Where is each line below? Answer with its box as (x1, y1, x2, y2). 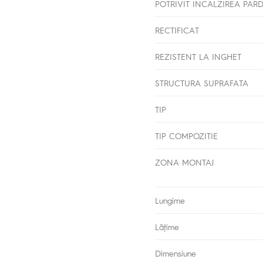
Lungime (155, 195, 186, 206)
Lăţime (155, 221, 180, 232)
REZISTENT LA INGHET (155, 51, 242, 62)
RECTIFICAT (155, 25, 200, 36)
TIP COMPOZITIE (155, 130, 218, 141)
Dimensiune (155, 248, 197, 259)
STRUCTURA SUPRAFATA (155, 77, 249, 89)
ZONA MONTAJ (155, 157, 214, 168)
